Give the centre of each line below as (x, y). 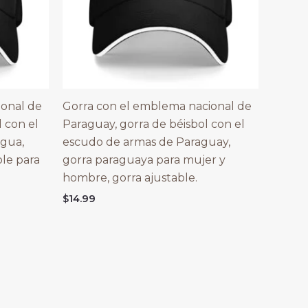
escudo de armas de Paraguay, (146, 142)
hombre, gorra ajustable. (130, 177)
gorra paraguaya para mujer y (144, 159)
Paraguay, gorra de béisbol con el (154, 124)
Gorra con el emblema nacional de (157, 106)
